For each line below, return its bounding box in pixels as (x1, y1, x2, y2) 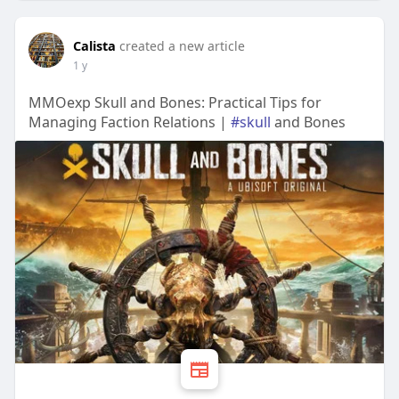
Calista (72, 37, 116, 55)
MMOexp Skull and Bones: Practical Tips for (28, 93, 322, 113)
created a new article (118, 37, 245, 55)
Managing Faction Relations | (28, 112, 231, 133)
